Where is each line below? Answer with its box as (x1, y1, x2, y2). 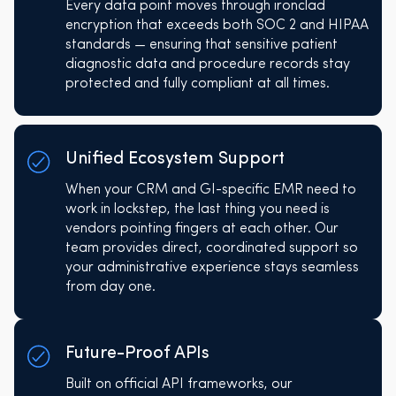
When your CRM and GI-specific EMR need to (65, 182, 356, 197)
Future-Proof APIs (65, 344, 209, 362)
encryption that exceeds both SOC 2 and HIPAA (65, 18, 369, 33)
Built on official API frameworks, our (65, 377, 293, 392)
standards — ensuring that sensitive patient (65, 37, 338, 52)
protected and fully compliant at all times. (65, 76, 330, 91)
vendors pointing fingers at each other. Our (65, 221, 339, 236)
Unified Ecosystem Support (65, 149, 285, 168)
